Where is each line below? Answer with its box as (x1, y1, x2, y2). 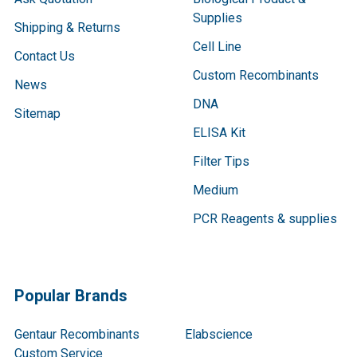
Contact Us (14, 49, 75, 65)
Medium (193, 182, 238, 198)
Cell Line (193, 39, 241, 55)
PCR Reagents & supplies (193, 211, 337, 227)
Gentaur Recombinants (14, 327, 139, 343)
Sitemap (14, 106, 61, 122)
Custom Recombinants (193, 68, 319, 84)
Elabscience (185, 327, 253, 343)
